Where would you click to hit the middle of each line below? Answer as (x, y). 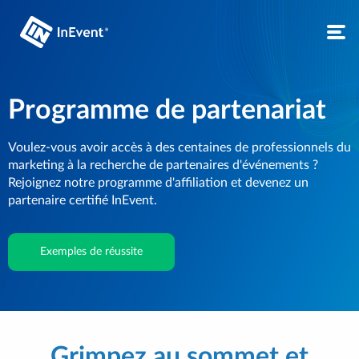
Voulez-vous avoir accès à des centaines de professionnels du (179, 147)
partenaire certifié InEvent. (83, 200)
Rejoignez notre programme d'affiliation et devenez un (158, 183)
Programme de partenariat (167, 111)
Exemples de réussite (91, 252)
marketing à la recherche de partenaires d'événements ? (163, 165)
